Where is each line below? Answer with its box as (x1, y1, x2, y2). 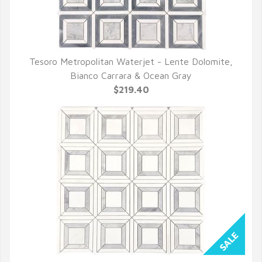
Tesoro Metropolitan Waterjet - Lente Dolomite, (29, 56, 233, 67)
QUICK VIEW (100, 70, 162, 82)
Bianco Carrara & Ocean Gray (70, 70, 192, 81)
